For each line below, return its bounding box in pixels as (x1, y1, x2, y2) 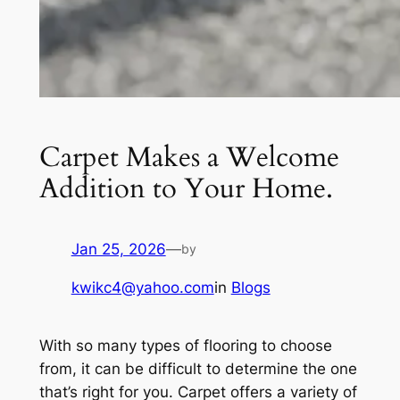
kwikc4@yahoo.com (71, 279, 214, 297)
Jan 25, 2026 (71, 240, 166, 259)
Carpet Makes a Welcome (38, 137, 339, 176)
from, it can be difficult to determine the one (38, 360, 357, 379)
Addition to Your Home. (38, 169, 333, 207)
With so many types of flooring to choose (38, 337, 332, 355)
